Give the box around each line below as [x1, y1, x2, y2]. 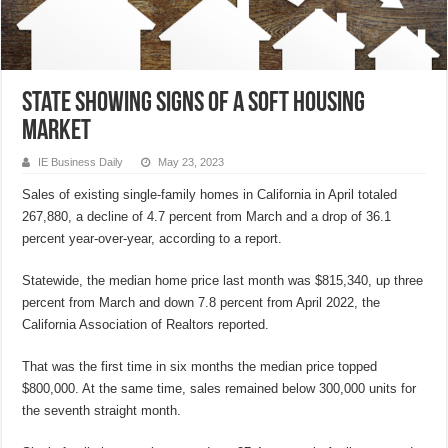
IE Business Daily [38, 155, 124, 168]
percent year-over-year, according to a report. [22, 230, 283, 246]
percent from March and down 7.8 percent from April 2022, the [22, 294, 381, 310]
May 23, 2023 [158, 155, 225, 168]
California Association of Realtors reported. [22, 316, 270, 332]
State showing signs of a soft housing [22, 89, 366, 118]
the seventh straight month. [22, 402, 182, 418]
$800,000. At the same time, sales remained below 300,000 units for [22, 380, 417, 396]
